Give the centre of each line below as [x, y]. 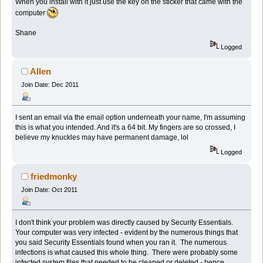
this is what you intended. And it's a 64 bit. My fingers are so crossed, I [126, 128]
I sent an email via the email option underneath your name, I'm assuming [131, 118]
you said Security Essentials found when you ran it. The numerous [121, 242]
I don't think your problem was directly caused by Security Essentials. [125, 222]
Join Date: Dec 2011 [50, 85]
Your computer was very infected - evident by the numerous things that [127, 232]
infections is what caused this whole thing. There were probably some [127, 252]
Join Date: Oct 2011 [49, 189]
